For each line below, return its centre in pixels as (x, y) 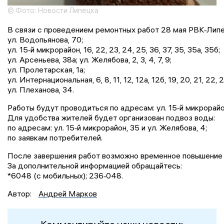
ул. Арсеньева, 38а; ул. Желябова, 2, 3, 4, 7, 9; (89, 60)
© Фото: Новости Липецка (53, 10)
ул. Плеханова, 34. (41, 90)
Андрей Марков (68, 194)
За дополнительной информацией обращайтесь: (95, 166)
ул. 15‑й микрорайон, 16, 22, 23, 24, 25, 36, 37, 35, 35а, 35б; (114, 50)
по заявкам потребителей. (55, 138)
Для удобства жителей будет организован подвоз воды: (111, 118)
